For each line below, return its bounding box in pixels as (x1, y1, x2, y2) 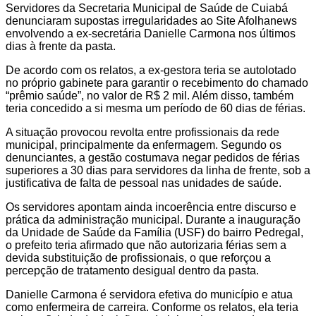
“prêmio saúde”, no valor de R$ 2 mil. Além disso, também (6, 90, 293, 102)
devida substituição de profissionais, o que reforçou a (6, 252, 271, 265)
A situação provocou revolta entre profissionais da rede (6, 126, 279, 139)
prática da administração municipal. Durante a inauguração (6, 214, 300, 226)
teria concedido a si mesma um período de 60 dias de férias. (6, 102, 305, 115)
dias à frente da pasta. (6, 40, 116, 53)
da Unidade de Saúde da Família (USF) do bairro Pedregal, (6, 226, 303, 239)
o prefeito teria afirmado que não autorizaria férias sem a (6, 239, 286, 252)
